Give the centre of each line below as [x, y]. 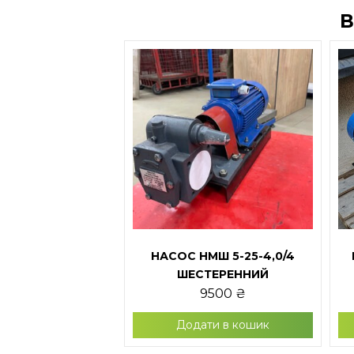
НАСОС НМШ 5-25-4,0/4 [223, 256]
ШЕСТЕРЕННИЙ [223, 275]
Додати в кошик [223, 325]
